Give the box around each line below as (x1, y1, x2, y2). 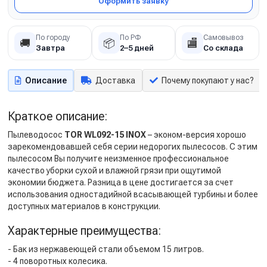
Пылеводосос (8, 130, 64, 139)
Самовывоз (203, 33, 244, 42)
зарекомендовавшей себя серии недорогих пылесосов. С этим (8, 142, 257, 151)
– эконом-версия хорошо (146, 130, 246, 139)
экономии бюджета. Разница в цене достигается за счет (8, 178, 234, 187)
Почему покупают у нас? (162, 76, 254, 85)
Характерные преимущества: (8, 223, 161, 238)
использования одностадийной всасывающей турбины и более (8, 190, 258, 199)
